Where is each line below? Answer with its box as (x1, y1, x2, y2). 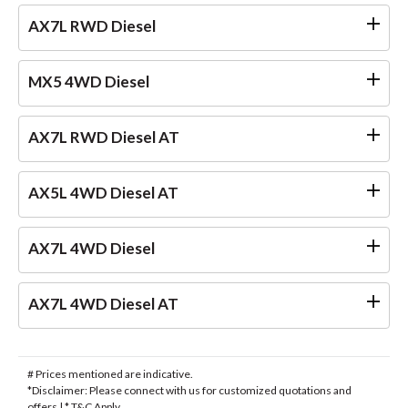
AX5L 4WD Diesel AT (28, 182, 178, 202)
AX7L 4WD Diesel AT (28, 293, 178, 313)
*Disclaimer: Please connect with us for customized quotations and (27, 382, 352, 397)
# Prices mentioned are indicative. (27, 366, 193, 381)
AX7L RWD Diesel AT (28, 127, 179, 147)
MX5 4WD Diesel (28, 71, 149, 91)
